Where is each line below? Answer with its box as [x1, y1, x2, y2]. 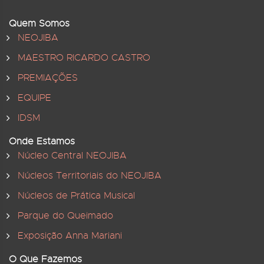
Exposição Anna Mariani [18, 230, 122, 242]
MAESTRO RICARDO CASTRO [18, 52, 150, 64]
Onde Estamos [9, 136, 75, 147]
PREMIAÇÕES [18, 72, 78, 84]
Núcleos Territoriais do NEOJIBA [18, 170, 161, 181]
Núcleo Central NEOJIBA [18, 150, 127, 161]
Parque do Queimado [18, 210, 113, 222]
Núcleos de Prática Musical [18, 190, 135, 202]
